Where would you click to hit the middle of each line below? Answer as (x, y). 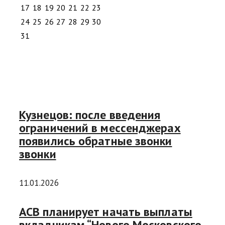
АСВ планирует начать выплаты (106, 211)
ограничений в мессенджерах (100, 128)
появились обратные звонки (96, 141)
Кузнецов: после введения (90, 115)
